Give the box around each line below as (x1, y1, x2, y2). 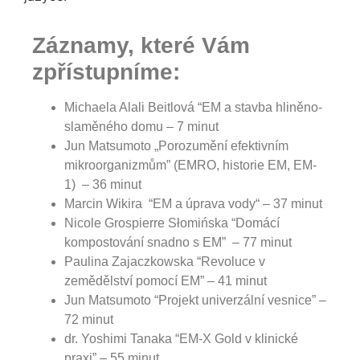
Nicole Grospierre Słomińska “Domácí (64, 215, 280, 230)
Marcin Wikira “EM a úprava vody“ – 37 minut (64, 196, 322, 211)
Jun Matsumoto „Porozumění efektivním (64, 138, 288, 153)
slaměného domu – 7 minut (64, 119, 219, 133)
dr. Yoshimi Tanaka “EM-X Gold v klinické (64, 331, 298, 346)
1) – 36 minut (64, 177, 141, 191)
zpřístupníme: (32, 59, 180, 84)
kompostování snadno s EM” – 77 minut (64, 235, 292, 249)
